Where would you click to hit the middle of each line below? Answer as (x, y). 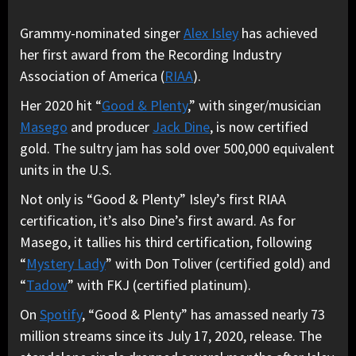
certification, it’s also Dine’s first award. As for (158, 220)
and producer (110, 126)
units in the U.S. (68, 169)
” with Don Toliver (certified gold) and (218, 263)
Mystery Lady (66, 263)
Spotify (61, 314)
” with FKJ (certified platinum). (161, 284)
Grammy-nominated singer (102, 33)
